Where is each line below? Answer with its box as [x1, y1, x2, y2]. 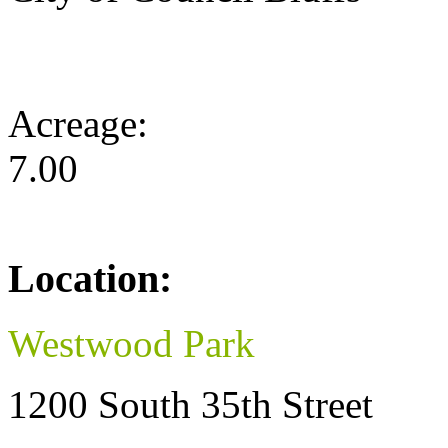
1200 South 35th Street [8, 382, 373, 426]
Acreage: [8, 102, 158, 146]
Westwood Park [8, 321, 255, 365]
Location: [8, 256, 172, 302]
